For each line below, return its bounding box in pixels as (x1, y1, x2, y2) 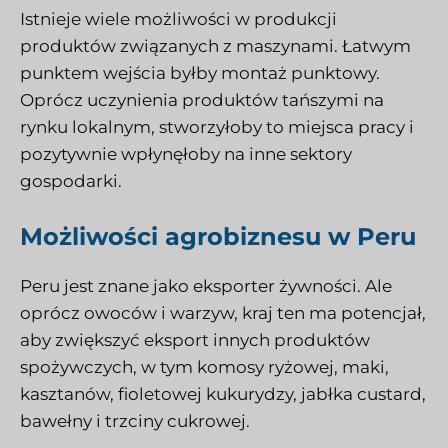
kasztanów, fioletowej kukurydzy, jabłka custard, (20, 384, 426, 405)
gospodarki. (20, 170, 122, 191)
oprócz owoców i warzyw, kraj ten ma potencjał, (20, 303, 426, 324)
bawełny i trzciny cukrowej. (20, 411, 250, 432)
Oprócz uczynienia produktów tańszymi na (20, 89, 384, 110)
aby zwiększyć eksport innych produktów (20, 330, 370, 351)
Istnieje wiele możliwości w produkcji (20, 8, 337, 29)
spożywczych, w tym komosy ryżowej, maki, (20, 357, 389, 378)
